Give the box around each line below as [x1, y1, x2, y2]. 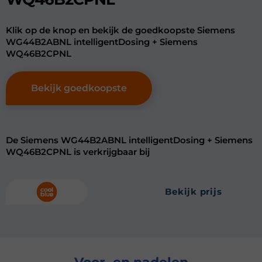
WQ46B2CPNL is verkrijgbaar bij [6, 146, 150, 157]
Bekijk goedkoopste [31, 82, 127, 94]
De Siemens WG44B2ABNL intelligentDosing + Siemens [6, 135, 253, 146]
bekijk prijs [172, 186, 222, 198]
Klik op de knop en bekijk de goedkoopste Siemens [6, 25, 235, 36]
